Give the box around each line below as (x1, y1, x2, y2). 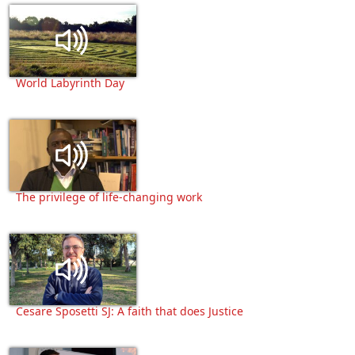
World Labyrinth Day (16, 74, 124, 90)
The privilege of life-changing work (16, 189, 202, 204)
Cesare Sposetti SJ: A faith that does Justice (16, 303, 243, 319)
